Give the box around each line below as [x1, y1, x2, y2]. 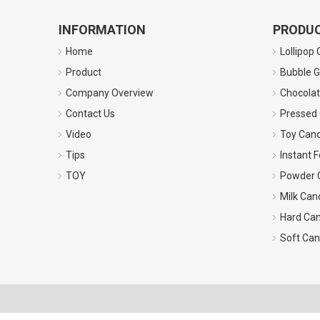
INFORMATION [59, 22, 146, 37]
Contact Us [66, 108, 115, 119]
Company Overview [66, 87, 154, 99]
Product [66, 66, 101, 78]
